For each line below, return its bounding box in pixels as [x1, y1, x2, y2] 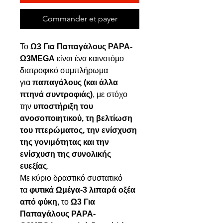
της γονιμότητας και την [20, 137, 109, 146]
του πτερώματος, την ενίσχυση [20, 125, 137, 134]
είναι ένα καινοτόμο [55, 54, 124, 63]
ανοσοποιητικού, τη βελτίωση [20, 113, 132, 122]
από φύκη [20, 197, 57, 206]
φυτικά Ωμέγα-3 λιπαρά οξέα [29, 185, 135, 194]
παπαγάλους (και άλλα [32, 78, 118, 87]
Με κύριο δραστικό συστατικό [20, 173, 122, 182]
